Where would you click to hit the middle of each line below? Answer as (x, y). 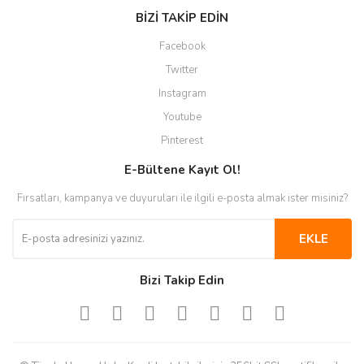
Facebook (182, 46)
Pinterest (182, 141)
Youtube (182, 117)
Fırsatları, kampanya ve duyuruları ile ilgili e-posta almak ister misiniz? (182, 198)
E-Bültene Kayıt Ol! (182, 170)
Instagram (182, 93)
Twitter (182, 70)
